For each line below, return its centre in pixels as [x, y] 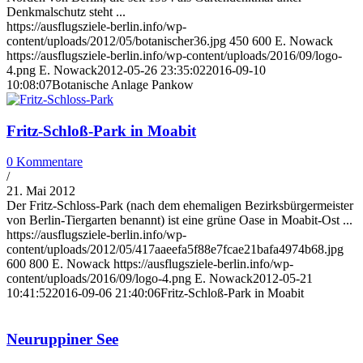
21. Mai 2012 [41, 191]
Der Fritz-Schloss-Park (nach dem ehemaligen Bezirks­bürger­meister [180, 206]
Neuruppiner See [62, 339]
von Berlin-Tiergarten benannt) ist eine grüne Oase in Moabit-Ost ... [179, 220]
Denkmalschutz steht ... [66, 11]
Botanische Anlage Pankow [123, 84]
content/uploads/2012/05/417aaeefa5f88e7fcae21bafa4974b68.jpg [175, 250]
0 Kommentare [45, 162]
